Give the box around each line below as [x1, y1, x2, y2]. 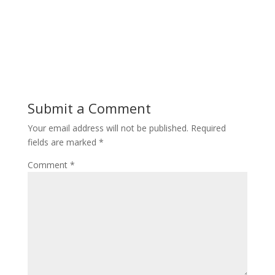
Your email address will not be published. [27, 122, 188, 134]
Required [190, 122, 226, 134]
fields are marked [27, 136, 99, 149]
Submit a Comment [27, 99, 151, 118]
